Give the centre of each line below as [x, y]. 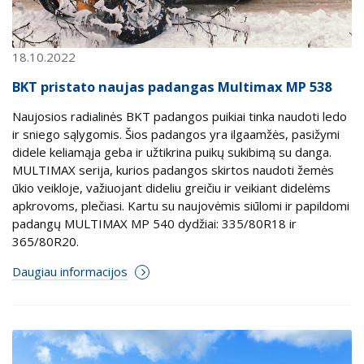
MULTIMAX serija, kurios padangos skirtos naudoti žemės [173, 169]
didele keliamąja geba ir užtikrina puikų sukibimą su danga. [172, 152]
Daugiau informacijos [70, 271]
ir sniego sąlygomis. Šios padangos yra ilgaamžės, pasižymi [176, 134]
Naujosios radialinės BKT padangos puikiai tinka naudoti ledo [180, 116]
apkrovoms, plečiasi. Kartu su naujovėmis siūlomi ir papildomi [181, 205]
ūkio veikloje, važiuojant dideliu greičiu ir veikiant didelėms [171, 187]
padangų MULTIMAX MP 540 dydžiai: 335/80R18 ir [154, 223]
